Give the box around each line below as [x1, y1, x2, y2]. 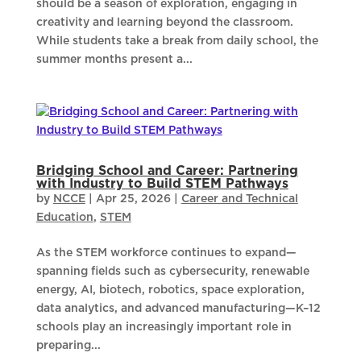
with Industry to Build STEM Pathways [35, 177, 288, 191]
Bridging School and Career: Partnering [35, 164, 298, 178]
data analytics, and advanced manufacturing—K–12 [35, 303, 321, 315]
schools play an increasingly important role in [35, 322, 292, 334]
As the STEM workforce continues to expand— [35, 247, 297, 259]
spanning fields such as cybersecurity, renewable [35, 266, 309, 278]
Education [35, 212, 93, 224]
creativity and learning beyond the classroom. [35, 17, 293, 29]
